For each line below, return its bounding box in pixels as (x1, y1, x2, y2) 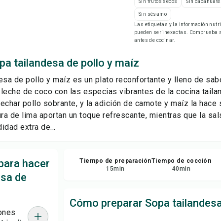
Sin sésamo (139, 11, 167, 17)
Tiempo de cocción (151, 157, 212, 164)
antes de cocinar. (134, 37, 176, 43)
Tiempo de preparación (79, 157, 151, 164)
